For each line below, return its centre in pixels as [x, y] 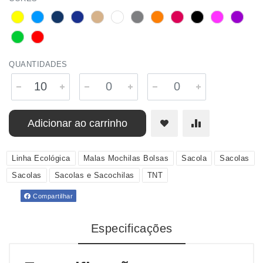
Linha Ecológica [41, 158]
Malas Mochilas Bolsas [126, 158]
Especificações [131, 228]
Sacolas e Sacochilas [94, 175]
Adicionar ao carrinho [77, 123]
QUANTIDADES [38, 64]
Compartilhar [52, 196]
